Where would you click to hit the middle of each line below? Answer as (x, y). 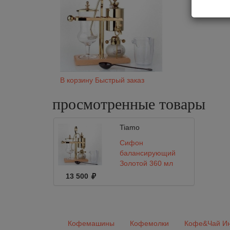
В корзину (76, 80)
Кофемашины (91, 223)
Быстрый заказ (120, 80)
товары (182, 104)
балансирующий (147, 153)
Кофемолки (149, 223)
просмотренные (106, 104)
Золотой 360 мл (146, 163)
